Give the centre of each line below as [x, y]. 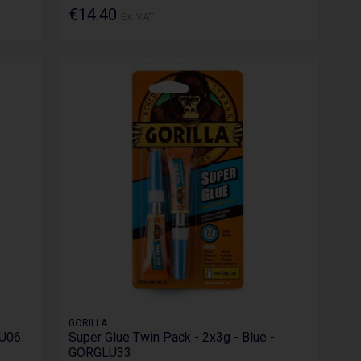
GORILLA [88, 323]
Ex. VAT [138, 17]
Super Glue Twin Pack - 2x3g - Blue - [172, 337]
